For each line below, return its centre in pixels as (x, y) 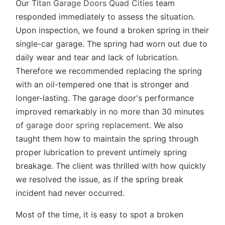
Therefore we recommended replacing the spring (109, 71)
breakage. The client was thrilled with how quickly (111, 166)
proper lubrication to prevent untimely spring (101, 152)
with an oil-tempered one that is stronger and (102, 84)
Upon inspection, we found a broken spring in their (113, 30)
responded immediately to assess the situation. (105, 17)
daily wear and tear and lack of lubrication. (97, 57)
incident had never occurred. (70, 193)
